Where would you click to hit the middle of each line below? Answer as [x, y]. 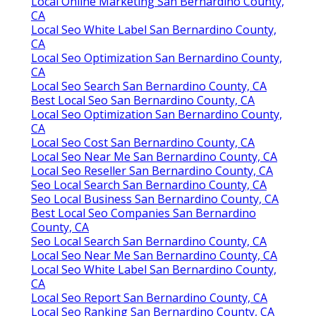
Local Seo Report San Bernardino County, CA [149, 297]
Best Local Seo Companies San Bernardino [144, 213]
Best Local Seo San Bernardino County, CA [143, 100]
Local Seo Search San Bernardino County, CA [149, 86]
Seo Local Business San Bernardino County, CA [155, 199]
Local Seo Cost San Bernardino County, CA [143, 142]
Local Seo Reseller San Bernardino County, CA [152, 170]
